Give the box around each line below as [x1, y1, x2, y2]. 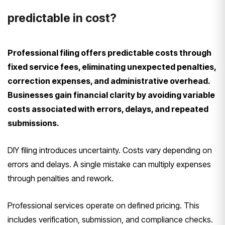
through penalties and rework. [8, 173, 114, 184]
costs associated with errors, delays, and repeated [8, 104, 208, 115]
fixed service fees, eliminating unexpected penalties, [8, 62, 216, 72]
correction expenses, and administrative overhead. [8, 76, 210, 86]
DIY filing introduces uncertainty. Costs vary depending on [8, 145, 212, 156]
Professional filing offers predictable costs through [8, 48, 211, 58]
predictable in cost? [8, 11, 117, 26]
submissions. [8, 118, 59, 129]
